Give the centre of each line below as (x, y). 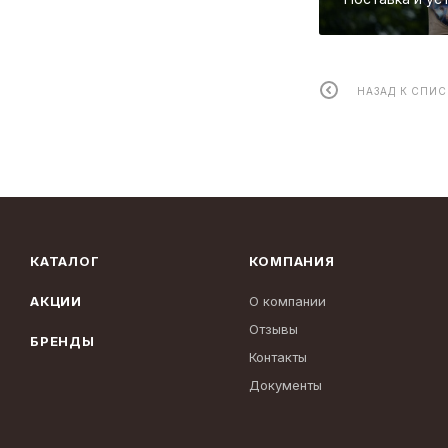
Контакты (278, 357)
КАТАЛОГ (65, 261)
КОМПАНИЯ (292, 261)
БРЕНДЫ (62, 341)
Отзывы (274, 329)
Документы (286, 385)
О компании (288, 301)
